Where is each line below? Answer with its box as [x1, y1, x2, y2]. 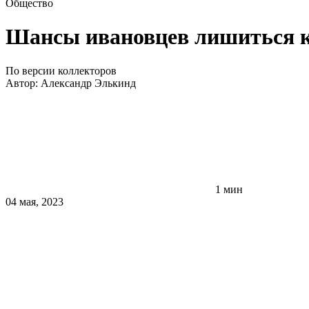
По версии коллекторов [6, 64, 117, 77]
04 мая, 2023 [6, 195, 63, 208]
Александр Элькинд [41, 77, 136, 89]
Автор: [6, 77, 41, 89]
